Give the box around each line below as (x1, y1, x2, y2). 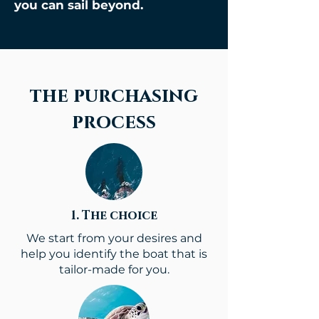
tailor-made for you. (58, 263, 169, 276)
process (72, 110, 156, 135)
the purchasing (30, 83, 198, 109)
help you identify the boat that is (21, 247, 207, 261)
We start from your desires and (26, 231, 202, 245)
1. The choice (70, 207, 157, 224)
